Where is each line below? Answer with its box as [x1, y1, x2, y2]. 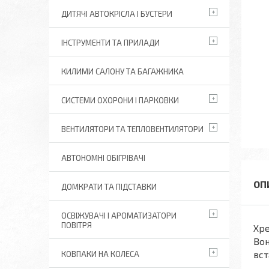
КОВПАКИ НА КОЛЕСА [61, 249, 139, 259]
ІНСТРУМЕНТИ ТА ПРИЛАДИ [61, 38, 160, 47]
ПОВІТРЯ [61, 220, 92, 230]
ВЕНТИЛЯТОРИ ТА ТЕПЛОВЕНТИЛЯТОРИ [61, 124, 204, 134]
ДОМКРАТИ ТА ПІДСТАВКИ [61, 182, 157, 192]
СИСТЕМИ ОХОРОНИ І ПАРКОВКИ [61, 95, 179, 105]
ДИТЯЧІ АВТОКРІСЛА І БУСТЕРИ [61, 9, 172, 19]
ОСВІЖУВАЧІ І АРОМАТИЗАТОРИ [61, 211, 177, 220]
